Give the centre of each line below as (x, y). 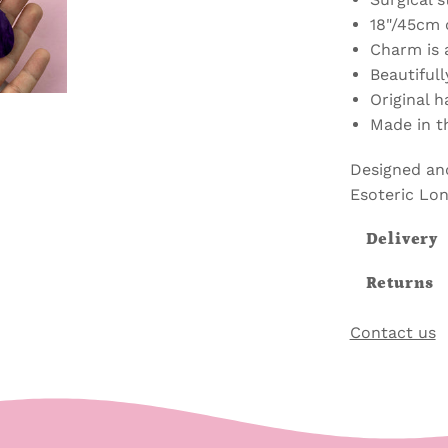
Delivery (401, 238)
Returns (400, 282)
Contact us (392, 332)
